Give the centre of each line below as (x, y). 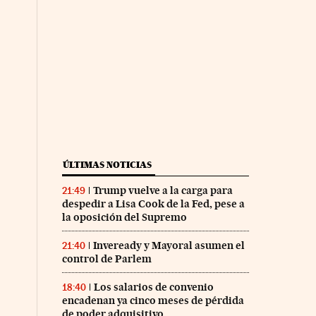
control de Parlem (107, 259)
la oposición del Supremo (124, 218)
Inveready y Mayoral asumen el (169, 246)
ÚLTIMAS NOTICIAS (107, 165)
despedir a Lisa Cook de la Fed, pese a (153, 204)
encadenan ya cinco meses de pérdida (153, 301)
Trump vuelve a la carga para (163, 191)
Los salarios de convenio (153, 287)
